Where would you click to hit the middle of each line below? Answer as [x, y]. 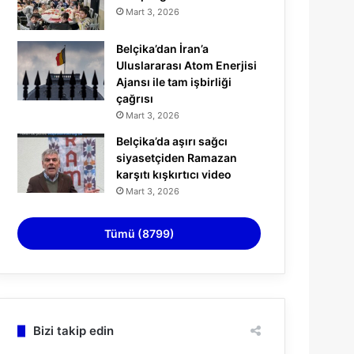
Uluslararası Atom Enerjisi [187, 65]
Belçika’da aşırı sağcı [172, 141]
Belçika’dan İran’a [163, 49]
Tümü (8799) [139, 233]
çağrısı [135, 98]
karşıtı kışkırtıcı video [174, 174]
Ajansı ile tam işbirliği [174, 82]
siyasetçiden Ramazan [177, 158]
